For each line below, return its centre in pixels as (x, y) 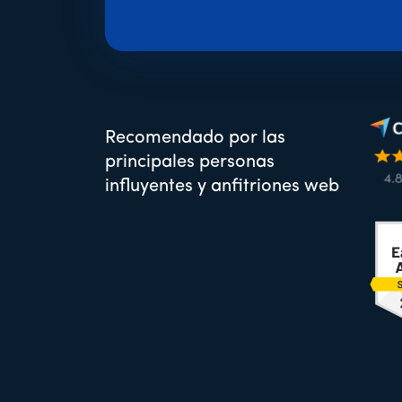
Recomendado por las (195, 138)
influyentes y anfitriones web (222, 186)
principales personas (190, 162)
